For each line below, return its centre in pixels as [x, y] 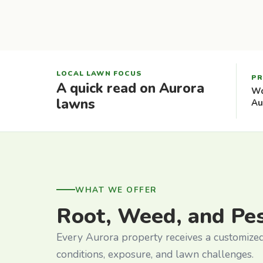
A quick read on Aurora [130, 89]
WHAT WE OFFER [116, 190]
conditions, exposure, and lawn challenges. [155, 254]
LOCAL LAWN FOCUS [99, 74]
